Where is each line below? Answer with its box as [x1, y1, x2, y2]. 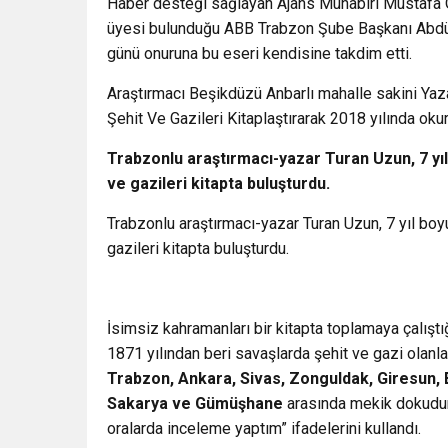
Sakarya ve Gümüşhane [107, 394, 283, 414]
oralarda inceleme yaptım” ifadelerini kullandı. [107, 419, 421, 439]
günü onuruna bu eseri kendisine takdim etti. [107, 44, 412, 64]
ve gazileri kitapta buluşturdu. [107, 174, 330, 194]
